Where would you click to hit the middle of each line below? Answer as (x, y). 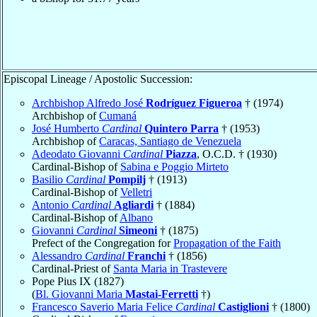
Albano (136, 217)
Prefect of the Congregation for (103, 243)
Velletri (136, 192)
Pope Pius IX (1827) (78, 281)
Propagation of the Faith (227, 243)
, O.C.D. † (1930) (237, 154)
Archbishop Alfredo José (89, 103)
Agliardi (134, 204)
